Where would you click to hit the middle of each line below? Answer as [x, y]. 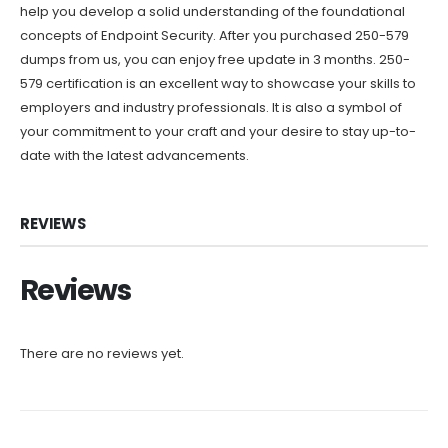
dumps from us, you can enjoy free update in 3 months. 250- [215, 60]
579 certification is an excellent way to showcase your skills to [218, 84]
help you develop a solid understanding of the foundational [212, 12]
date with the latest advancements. [134, 156]
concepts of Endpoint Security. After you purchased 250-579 [214, 36]
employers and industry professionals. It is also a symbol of [211, 108]
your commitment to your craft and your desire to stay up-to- [218, 132]
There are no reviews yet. [102, 353]
